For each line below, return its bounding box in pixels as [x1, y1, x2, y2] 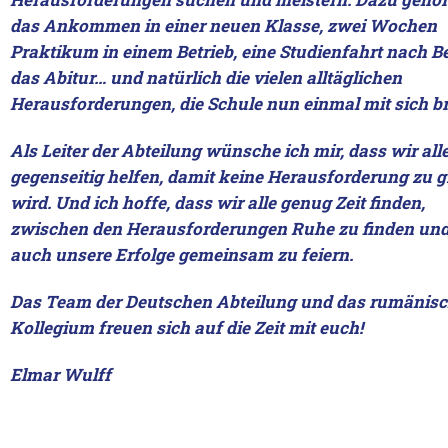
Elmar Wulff [10, 363, 111, 386]
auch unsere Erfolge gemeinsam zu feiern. [10, 243, 353, 266]
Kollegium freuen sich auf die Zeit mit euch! [10, 316, 363, 339]
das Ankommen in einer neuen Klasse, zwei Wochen [10, 14, 437, 37]
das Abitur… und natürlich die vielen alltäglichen [10, 66, 402, 89]
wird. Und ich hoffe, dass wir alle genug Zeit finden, [10, 191, 425, 214]
